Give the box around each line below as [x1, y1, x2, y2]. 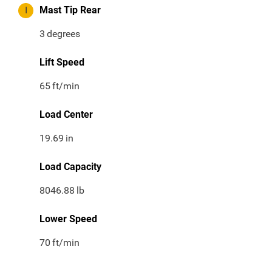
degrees [47, 28, 81, 40]
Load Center [39, 109, 93, 121]
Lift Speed [39, 56, 84, 69]
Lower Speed [39, 213, 97, 225]
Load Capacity [39, 161, 101, 173]
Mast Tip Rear [39, 4, 101, 16]
